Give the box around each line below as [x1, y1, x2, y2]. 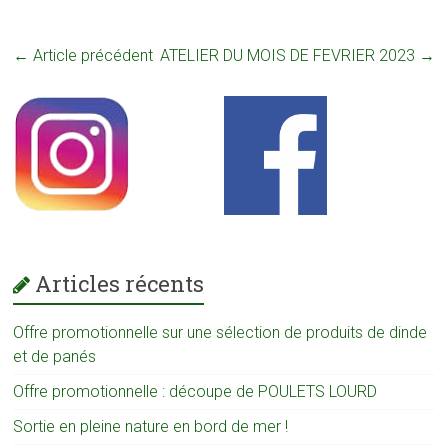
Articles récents [35, 268, 205, 298]
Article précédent [29, 45, 154, 65]
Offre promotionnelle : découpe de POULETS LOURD [13, 381, 378, 401]
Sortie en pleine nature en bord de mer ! [13, 416, 289, 436]
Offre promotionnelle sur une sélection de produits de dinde [13, 322, 428, 342]
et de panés [13, 346, 97, 366]
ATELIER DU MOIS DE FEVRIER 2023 [159, 45, 419, 65]
